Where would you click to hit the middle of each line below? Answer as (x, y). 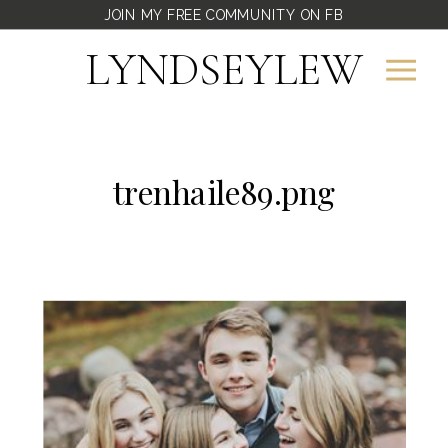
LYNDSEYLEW (224, 69)
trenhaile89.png (224, 191)
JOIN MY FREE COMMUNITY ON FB (224, 15)
